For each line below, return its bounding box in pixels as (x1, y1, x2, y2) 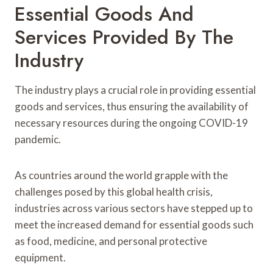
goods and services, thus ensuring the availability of (15, 99, 249, 113)
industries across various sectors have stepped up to (15, 201, 253, 214)
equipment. (15, 250, 66, 264)
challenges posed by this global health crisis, (15, 185, 213, 198)
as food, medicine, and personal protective (15, 234, 207, 247)
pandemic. (15, 132, 61, 146)
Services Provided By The (15, 23, 233, 51)
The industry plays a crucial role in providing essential (15, 83, 256, 96)
